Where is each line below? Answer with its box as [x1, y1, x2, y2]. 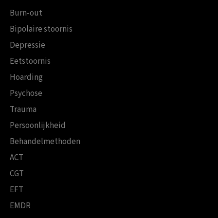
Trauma [10, 104, 36, 116]
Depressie [10, 39, 45, 52]
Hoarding [10, 72, 43, 84]
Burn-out [10, 7, 42, 19]
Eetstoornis [10, 55, 51, 68]
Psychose [10, 88, 42, 100]
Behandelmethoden [10, 136, 80, 148]
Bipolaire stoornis [10, 23, 73, 36]
